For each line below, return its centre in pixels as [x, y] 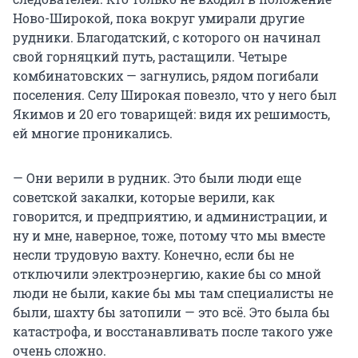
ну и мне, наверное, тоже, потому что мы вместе [169, 236]
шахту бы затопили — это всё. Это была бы [192, 312]
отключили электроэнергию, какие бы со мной [167, 274]
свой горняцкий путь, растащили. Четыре [150, 57]
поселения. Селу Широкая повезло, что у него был [175, 95]
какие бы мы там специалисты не [222, 293]
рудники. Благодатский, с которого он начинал [167, 38]
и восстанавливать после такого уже [213, 332]
